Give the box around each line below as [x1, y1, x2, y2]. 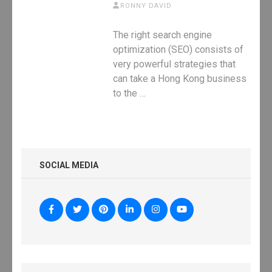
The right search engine [113, 29, 212, 41]
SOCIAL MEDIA [39, 160, 98, 170]
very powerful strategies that [113, 58, 236, 70]
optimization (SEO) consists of [113, 43, 244, 55]
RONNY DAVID [120, 1, 172, 10]
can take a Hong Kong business [113, 72, 247, 84]
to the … [113, 87, 146, 99]
